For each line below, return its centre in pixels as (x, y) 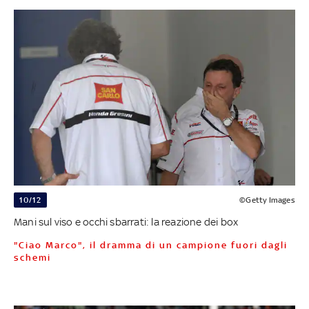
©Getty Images (267, 200)
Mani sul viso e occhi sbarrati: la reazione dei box (126, 221)
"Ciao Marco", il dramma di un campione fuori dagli (19, 245)
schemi (32, 257)
